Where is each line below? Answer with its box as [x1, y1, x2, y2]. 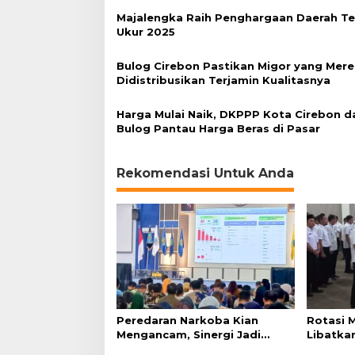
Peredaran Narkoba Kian [116, 314, 258, 327]
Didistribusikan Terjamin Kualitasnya [116, 73, 330, 86]
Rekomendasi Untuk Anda [116, 165, 294, 181]
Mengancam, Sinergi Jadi [116, 328, 261, 342]
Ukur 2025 [116, 25, 175, 38]
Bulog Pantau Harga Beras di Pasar [116, 121, 320, 135]
